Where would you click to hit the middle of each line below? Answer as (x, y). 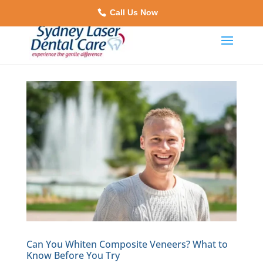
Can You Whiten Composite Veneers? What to (127, 244)
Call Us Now (132, 13)
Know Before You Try (73, 255)
